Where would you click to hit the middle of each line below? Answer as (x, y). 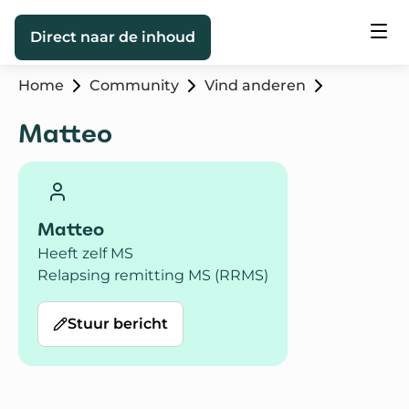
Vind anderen (255, 85)
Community (134, 85)
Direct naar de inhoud (113, 37)
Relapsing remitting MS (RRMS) (153, 275)
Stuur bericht (118, 324)
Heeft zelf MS (85, 253)
